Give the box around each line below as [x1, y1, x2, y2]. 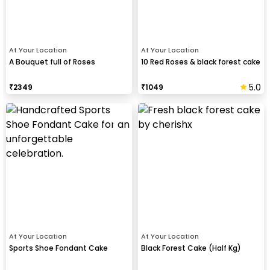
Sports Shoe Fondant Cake [9, 242, 108, 253]
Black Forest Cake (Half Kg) [141, 242, 241, 253]
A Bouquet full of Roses [9, 56, 95, 67]
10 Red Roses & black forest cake [141, 56, 260, 67]
